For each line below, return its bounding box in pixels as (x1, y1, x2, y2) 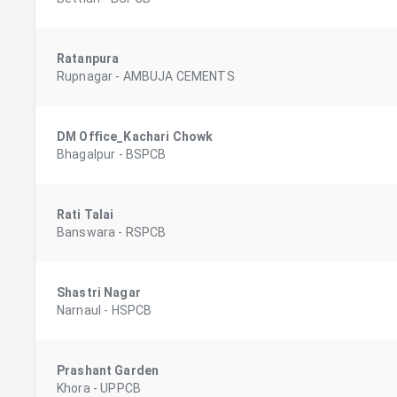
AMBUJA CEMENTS (122, 69, 235, 84)
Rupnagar (57, 69, 113, 84)
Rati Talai (57, 207, 114, 222)
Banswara (57, 225, 116, 240)
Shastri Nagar (57, 285, 141, 300)
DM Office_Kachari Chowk (57, 129, 214, 144)
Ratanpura (57, 51, 120, 66)
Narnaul (57, 303, 102, 318)
